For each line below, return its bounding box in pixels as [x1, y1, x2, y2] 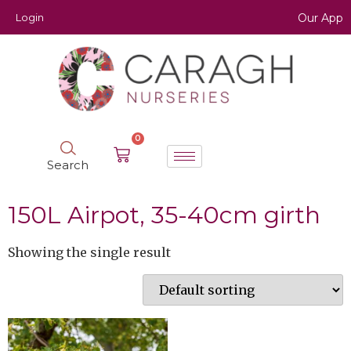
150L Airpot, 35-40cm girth [8, 200, 320, 230]
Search [47, 157, 89, 172]
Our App [298, 11, 343, 25]
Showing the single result [8, 244, 171, 260]
